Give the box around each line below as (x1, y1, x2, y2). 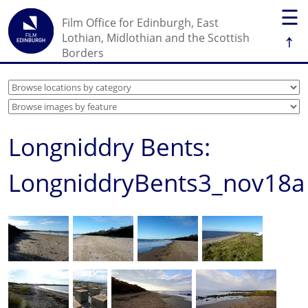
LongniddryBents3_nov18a (8, 166, 305, 199)
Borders (62, 45, 104, 60)
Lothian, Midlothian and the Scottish (62, 30, 250, 45)
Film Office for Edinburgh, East (62, 15, 219, 30)
